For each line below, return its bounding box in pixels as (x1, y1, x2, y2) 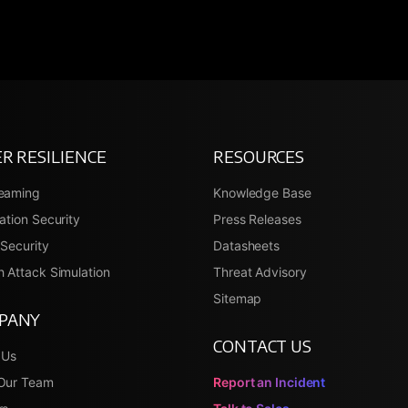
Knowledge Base (213, 184, 311, 200)
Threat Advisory (213, 263, 307, 280)
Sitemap (213, 290, 262, 306)
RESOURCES (213, 145, 305, 167)
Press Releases (213, 210, 301, 227)
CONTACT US (213, 334, 311, 356)
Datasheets (213, 237, 280, 253)
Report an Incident (213, 373, 326, 390)
